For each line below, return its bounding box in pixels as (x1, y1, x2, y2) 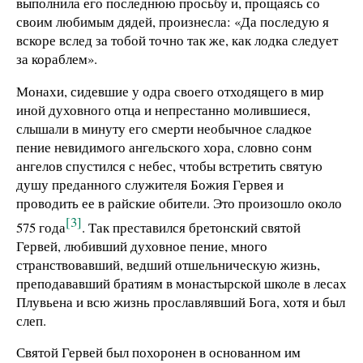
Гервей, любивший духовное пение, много (16, 236, 267, 255)
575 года (16, 217, 66, 237)
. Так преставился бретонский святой (82, 217, 301, 237)
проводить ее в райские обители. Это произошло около (16, 193, 342, 212)
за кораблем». (16, 49, 97, 69)
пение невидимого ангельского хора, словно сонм (16, 137, 312, 156)
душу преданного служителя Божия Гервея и (16, 174, 284, 194)
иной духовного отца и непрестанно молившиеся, (16, 100, 310, 119)
